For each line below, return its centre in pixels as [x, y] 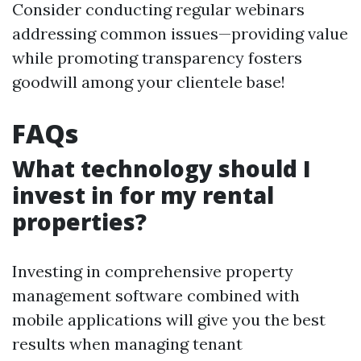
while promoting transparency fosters [157, 58]
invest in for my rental [143, 195]
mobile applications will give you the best [169, 320]
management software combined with [156, 295]
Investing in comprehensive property [153, 271]
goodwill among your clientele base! [149, 82]
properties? [79, 222]
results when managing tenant [127, 344]
